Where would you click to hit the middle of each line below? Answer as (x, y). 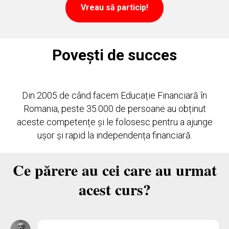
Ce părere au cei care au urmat (114, 170)
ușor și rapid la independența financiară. (114, 135)
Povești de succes (114, 55)
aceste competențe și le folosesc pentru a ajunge (114, 122)
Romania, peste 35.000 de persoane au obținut (114, 109)
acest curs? (114, 189)
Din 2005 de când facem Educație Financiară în (114, 96)
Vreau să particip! (114, 8)
